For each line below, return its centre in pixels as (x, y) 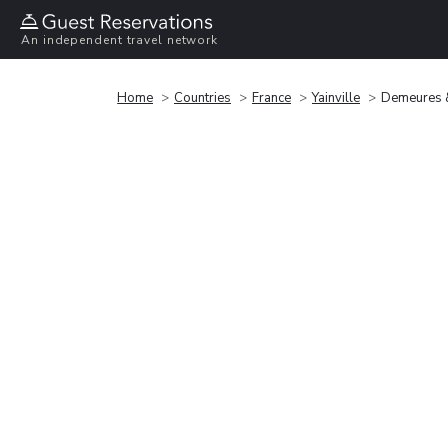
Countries (202, 97)
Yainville (336, 97)
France (271, 97)
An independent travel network (120, 40)
